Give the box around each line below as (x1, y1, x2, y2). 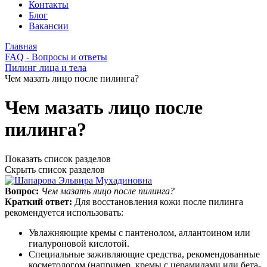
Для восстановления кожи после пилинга (74, 196, 243, 207)
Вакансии (29, 21, 69, 31)
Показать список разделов (5, 153, 111, 164)
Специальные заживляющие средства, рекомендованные (29, 249, 260, 259)
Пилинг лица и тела (5, 63, 86, 73)
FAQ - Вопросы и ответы (5, 52, 107, 62)
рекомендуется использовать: (5, 207, 123, 218)
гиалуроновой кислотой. (29, 238, 129, 249)
